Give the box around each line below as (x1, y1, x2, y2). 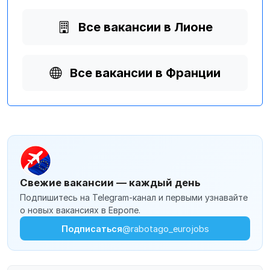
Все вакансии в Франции (70, 66, 221, 80)
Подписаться (61, 223, 122, 234)
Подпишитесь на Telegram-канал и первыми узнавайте (20, 192, 248, 202)
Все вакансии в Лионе (78, 20, 213, 34)
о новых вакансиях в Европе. (20, 205, 140, 215)
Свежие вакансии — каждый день (20, 177, 201, 189)
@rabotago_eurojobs (122, 223, 209, 234)
